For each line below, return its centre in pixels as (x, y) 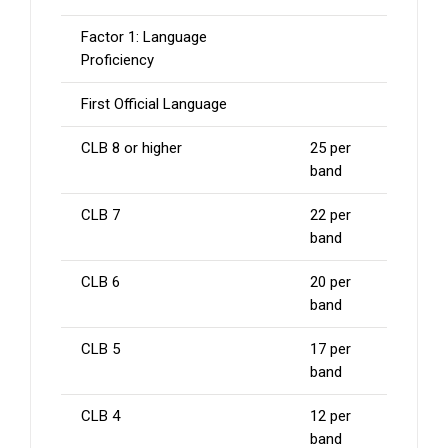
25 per (330, 148)
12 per (330, 416)
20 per (330, 282)
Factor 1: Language (144, 37)
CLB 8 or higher (131, 148)
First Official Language (154, 104)
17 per (330, 349)
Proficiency (117, 60)
